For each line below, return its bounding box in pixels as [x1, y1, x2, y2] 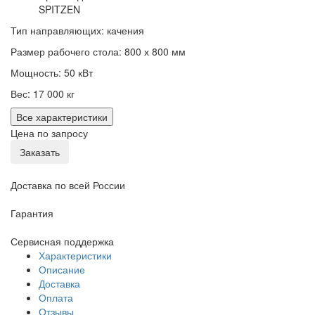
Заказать [20, 145, 60, 159]
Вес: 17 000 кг [11, 86, 75, 101]
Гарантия [11, 206, 53, 220]
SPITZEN [39, 2, 80, 16]
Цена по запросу [11, 126, 88, 140]
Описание [39, 262, 85, 276]
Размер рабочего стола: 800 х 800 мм [11, 44, 186, 58]
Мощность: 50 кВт [11, 65, 93, 79]
